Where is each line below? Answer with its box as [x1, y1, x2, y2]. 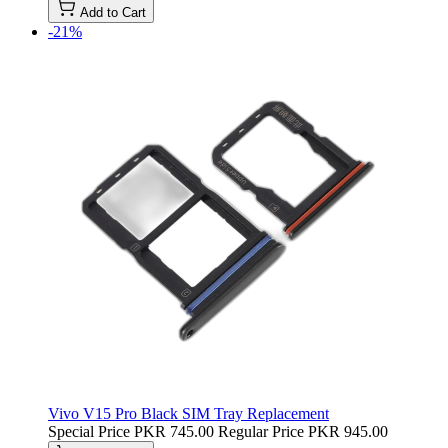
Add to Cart [80, 4, 146, 20]
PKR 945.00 [308, 422, 388, 440]
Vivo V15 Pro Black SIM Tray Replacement [48, 404, 329, 422]
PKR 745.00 [134, 422, 214, 440]
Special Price [48, 422, 130, 440]
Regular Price [218, 422, 304, 440]
